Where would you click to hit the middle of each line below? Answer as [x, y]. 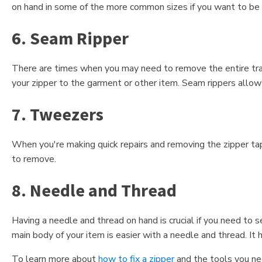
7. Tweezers [58, 114]
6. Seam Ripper [70, 38]
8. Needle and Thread [94, 190]
